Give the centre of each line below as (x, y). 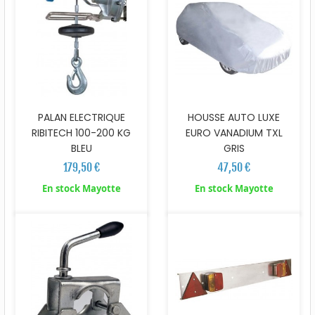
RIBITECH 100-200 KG (81, 133)
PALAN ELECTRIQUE (81, 117)
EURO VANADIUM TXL (234, 133)
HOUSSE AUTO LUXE (234, 117)
